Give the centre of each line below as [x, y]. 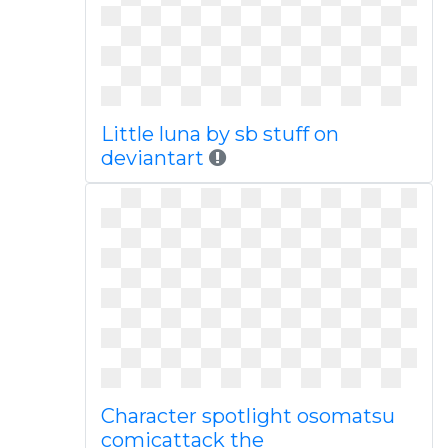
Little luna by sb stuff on [219, 134]
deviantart [152, 158]
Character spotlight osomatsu [247, 416]
